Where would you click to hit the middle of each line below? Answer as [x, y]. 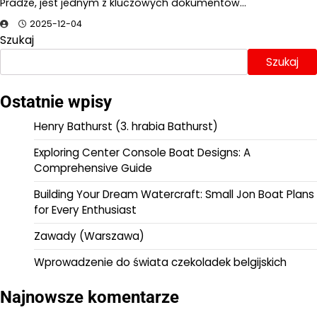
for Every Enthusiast [85, 209]
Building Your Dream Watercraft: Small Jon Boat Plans [174, 194]
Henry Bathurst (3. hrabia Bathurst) [126, 126]
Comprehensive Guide [93, 168]
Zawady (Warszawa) [89, 236]
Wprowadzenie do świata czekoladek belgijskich [160, 262]
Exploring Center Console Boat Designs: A [142, 152]
